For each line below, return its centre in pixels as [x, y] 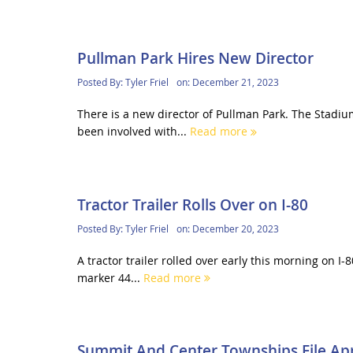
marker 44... [110, 277]
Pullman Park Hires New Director [195, 59]
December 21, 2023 [235, 82]
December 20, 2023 [235, 228]
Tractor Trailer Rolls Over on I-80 [192, 204]
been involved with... [133, 132]
